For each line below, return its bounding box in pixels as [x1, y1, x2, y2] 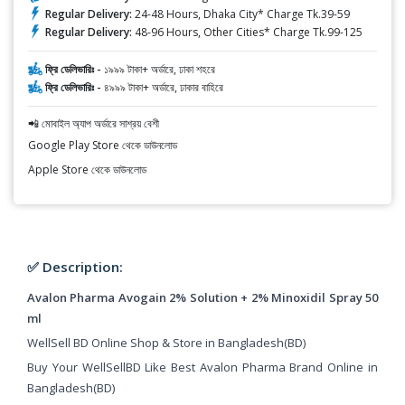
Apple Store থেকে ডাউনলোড [28, 161, 146, 177]
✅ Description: [27, 257, 123, 276]
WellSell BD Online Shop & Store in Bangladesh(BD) [27, 334, 306, 351]
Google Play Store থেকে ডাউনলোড [28, 137, 177, 153]
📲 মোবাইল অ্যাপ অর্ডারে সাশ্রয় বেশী [28, 115, 159, 131]
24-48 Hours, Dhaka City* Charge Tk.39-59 [132, 5, 350, 22]
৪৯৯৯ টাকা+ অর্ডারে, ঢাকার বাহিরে [104, 79, 223, 95]
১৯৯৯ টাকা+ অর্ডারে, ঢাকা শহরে [104, 61, 215, 77]
